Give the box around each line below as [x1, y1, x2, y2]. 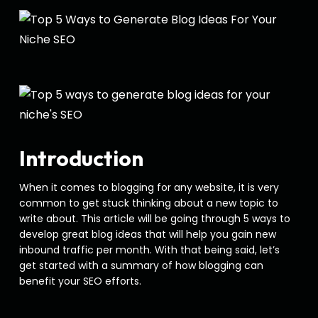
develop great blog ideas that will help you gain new [18, 227, 276, 241]
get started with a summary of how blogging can [18, 258, 263, 273]
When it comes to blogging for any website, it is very [18, 180, 279, 194]
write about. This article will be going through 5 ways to [18, 212, 290, 226]
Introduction [18, 145, 143, 172]
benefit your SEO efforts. [18, 274, 147, 288]
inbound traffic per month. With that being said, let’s [18, 243, 280, 257]
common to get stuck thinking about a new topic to [18, 196, 278, 210]
